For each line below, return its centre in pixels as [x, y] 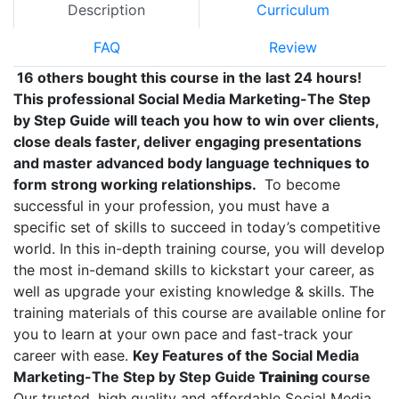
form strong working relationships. [137, 184]
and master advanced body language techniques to [191, 163]
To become [300, 184]
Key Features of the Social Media [246, 355]
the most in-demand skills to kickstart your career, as [194, 269]
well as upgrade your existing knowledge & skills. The [194, 291]
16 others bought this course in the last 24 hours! [187, 77]
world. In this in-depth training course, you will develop [199, 248]
